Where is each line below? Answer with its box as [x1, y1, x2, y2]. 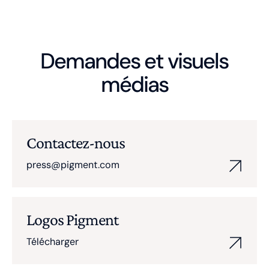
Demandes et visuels [40, 47, 229, 75]
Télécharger [26, 235, 79, 248]
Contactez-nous [26, 133, 125, 152]
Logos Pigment [26, 210, 118, 229]
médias [100, 70, 168, 98]
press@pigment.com [26, 159, 119, 171]
